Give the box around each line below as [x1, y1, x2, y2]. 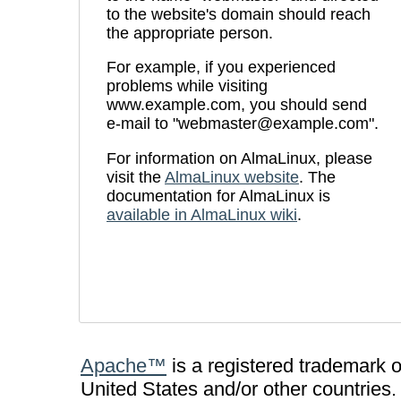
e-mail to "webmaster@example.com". [107, 115, 379, 133]
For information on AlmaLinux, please [107, 149, 372, 167]
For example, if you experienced [107, 58, 336, 77]
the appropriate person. [107, 23, 273, 42]
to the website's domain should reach [107, 4, 371, 23]
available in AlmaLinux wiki [107, 205, 297, 224]
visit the [107, 167, 165, 186]
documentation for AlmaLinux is [107, 186, 330, 205]
